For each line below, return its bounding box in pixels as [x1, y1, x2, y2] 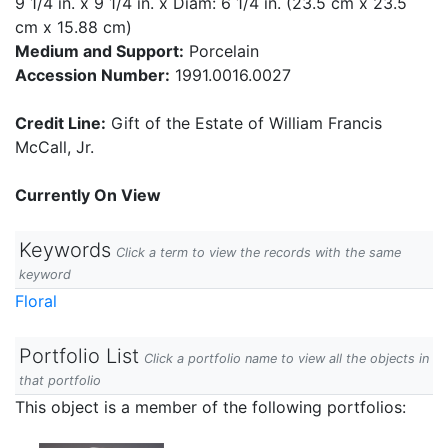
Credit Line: [15, 113, 106, 133]
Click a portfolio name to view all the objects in [144, 351, 429, 366]
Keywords [19, 238, 111, 262]
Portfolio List [19, 344, 139, 368]
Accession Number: [15, 65, 170, 85]
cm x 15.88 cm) [15, 17, 132, 37]
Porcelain [184, 41, 259, 61]
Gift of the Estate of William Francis [106, 113, 382, 133]
